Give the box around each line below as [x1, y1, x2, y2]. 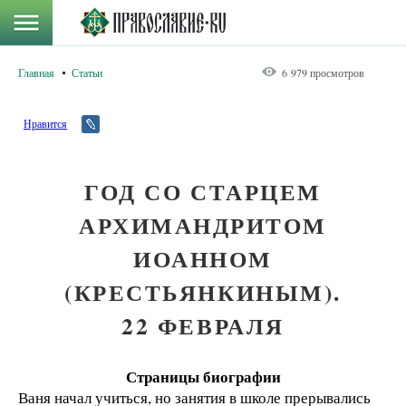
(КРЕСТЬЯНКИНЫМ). [64, 275, 342, 309]
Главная [18, 65, 54, 80]
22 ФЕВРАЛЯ [121, 309, 285, 343]
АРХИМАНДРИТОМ [79, 208, 327, 242]
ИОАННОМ [133, 242, 273, 275]
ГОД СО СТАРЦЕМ [84, 175, 322, 208]
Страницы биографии [125, 365, 281, 388]
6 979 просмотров [282, 65, 364, 80]
